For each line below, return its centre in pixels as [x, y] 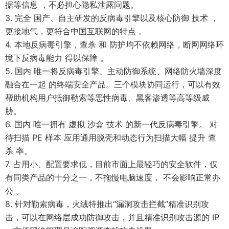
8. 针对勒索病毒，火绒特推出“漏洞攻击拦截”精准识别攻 [107, 204]
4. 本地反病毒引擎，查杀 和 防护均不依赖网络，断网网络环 [114, 45]
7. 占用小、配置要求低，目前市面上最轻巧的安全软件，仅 [111, 164]
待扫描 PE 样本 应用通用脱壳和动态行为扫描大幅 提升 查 [111, 138]
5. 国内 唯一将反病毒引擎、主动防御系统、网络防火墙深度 [113, 71]
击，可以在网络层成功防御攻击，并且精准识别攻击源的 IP [112, 217]
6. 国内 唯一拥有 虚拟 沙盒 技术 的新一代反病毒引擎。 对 [111, 124]
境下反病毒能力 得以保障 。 [57, 58]
